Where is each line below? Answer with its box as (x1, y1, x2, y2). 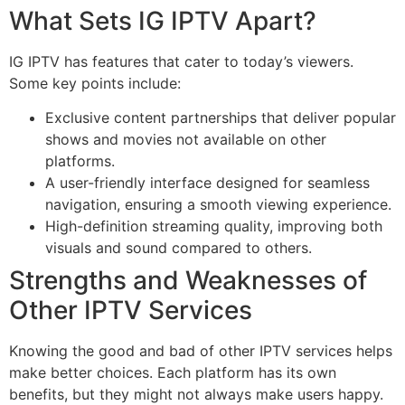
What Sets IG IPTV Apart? (9, 5, 316, 36)
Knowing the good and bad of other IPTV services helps (9, 342, 392, 361)
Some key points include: (9, 73, 181, 92)
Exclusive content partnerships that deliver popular (45, 108, 396, 127)
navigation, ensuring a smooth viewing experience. (45, 195, 391, 214)
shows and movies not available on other (45, 130, 326, 149)
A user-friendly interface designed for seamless (45, 174, 370, 193)
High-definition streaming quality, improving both (45, 217, 382, 236)
